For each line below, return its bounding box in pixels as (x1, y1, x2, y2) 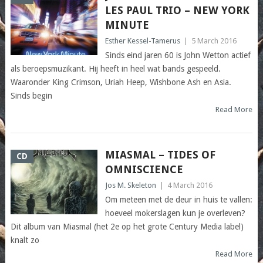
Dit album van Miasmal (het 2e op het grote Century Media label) (10, 222, 244, 232)
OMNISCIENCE (104, 163, 183, 176)
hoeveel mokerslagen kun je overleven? (104, 208, 245, 218)
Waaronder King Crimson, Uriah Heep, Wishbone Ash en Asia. (10, 77, 231, 87)
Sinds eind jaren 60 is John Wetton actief (104, 50, 251, 60)
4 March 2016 (167, 181, 213, 190)
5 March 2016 (191, 36, 237, 46)
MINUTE (104, 19, 156, 32)
